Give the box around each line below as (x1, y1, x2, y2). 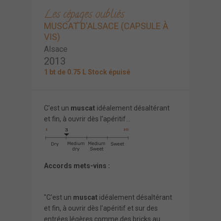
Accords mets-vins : (44, 161, 110, 170)
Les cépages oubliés (44, 6, 124, 24)
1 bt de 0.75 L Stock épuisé (44, 68, 130, 76)
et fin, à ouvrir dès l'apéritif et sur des (44, 204, 158, 212)
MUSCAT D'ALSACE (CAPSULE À (44, 20, 168, 31)
